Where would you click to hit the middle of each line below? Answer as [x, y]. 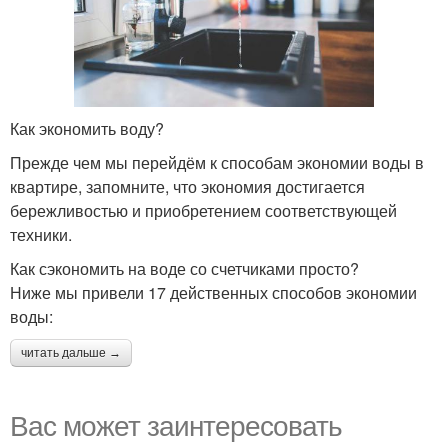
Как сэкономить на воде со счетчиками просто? [184, 268]
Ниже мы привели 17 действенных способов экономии [213, 292]
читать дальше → [71, 352]
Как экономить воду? [87, 128]
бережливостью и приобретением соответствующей [203, 210]
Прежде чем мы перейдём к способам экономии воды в [217, 162]
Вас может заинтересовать [176, 423]
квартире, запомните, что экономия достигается [187, 186]
